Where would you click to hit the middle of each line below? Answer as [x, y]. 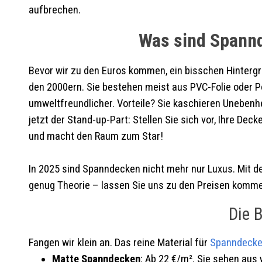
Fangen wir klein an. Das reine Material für [119, 242]
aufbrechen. [54, 10]
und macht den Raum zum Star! [96, 136]
